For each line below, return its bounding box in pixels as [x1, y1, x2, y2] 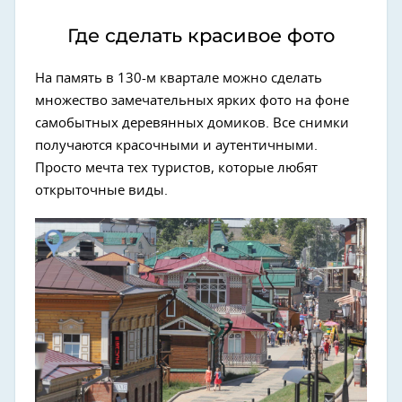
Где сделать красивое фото [67, 23, 335, 47]
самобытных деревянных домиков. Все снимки [35, 116, 349, 130]
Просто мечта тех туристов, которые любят [35, 161, 318, 175]
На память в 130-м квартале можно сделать [35, 71, 322, 85]
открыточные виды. [35, 183, 168, 197]
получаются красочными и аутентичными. [35, 138, 318, 153]
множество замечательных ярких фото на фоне [35, 93, 349, 108]
